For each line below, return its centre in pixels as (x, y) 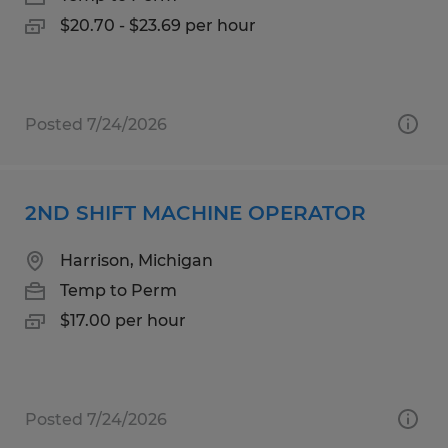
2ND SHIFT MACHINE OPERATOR (195, 212)
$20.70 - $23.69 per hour (158, 25)
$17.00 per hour (123, 320)
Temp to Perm (118, 290)
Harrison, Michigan (136, 260)
